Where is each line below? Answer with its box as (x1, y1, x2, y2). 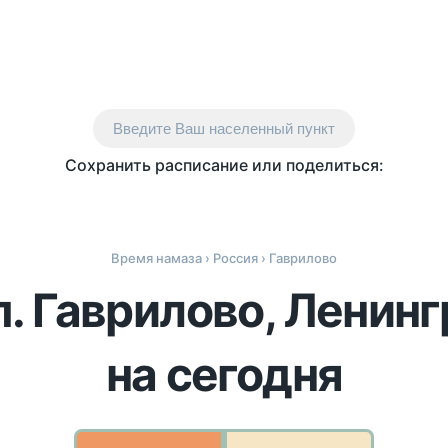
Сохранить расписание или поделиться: (64, 155, 384, 175)
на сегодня (105, 346, 343, 402)
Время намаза (111, 250, 202, 266)
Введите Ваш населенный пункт (113, 120, 335, 137)
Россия (213, 250, 258, 266)
